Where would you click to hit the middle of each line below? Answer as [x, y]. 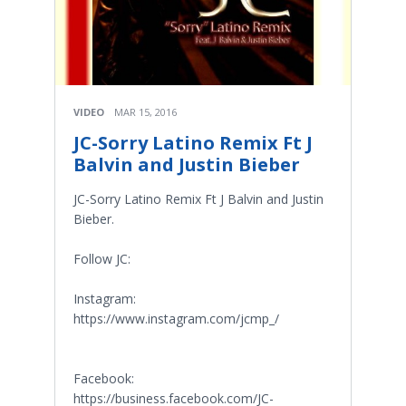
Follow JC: [102, 259]
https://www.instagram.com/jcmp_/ [176, 319]
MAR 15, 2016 [145, 112]
